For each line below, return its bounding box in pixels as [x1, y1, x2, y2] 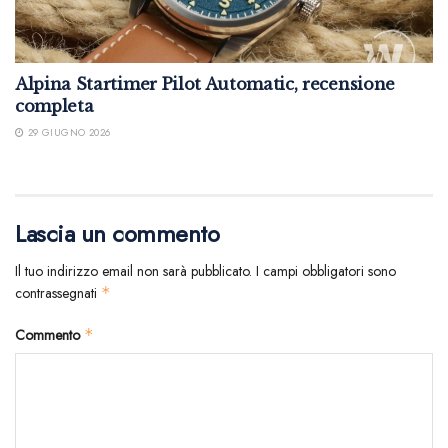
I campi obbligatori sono [256, 260, 396, 281]
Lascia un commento [15, 215, 220, 251]
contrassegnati [15, 282, 101, 303]
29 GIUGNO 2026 [24, 124, 111, 140]
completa [15, 95, 94, 116]
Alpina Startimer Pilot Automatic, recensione [15, 73, 395, 94]
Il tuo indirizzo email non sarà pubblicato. [15, 260, 252, 281]
